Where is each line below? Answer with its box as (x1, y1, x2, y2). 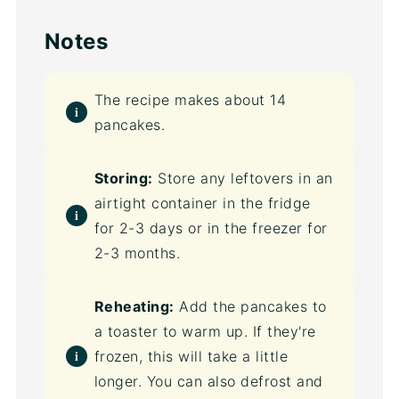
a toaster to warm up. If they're (94, 322, 316, 340)
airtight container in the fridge (94, 193, 311, 212)
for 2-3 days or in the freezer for (94, 218, 328, 237)
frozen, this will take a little (94, 346, 289, 365)
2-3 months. (94, 243, 181, 262)
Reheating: (94, 297, 175, 315)
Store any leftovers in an (152, 168, 333, 187)
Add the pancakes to (174, 297, 327, 315)
